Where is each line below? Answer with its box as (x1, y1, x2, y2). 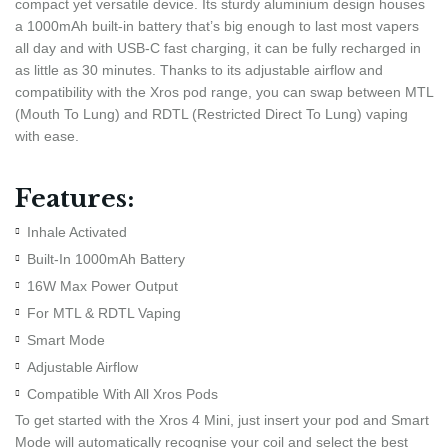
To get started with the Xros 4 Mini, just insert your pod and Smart (15, 411, 429, 428)
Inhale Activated (27, 223, 127, 240)
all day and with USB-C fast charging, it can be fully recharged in (15, 40, 421, 56)
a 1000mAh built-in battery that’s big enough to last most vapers (15, 18, 419, 34)
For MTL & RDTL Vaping (27, 304, 181, 321)
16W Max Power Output (27, 277, 178, 294)
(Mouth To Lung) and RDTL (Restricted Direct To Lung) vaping (15, 106, 408, 122)
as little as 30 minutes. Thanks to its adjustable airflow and (15, 62, 383, 78)
